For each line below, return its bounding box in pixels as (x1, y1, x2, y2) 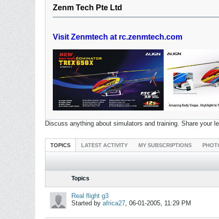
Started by (71, 199, 103, 207)
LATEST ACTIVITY (81, 142, 128, 148)
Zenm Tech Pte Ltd (53, 3, 122, 12)
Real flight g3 (71, 192, 109, 199)
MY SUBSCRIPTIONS (138, 142, 192, 148)
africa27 (103, 199, 125, 207)
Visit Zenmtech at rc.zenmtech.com (53, 33, 182, 41)
